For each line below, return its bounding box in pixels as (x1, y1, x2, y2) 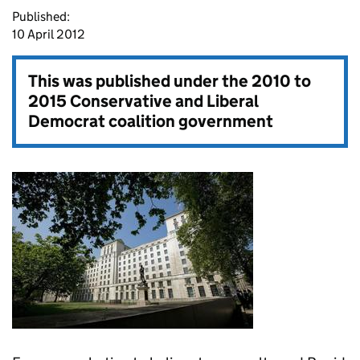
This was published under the (28, 71, 252, 92)
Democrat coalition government (28, 111, 273, 132)
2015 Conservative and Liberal (28, 91, 258, 112)
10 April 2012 (12, 27, 85, 42)
